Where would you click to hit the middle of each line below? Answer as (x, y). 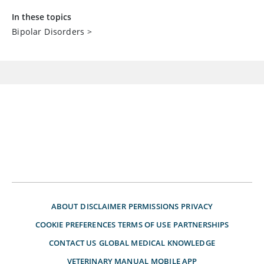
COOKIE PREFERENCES (75, 225)
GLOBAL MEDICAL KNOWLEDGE (157, 243)
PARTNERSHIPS (201, 225)
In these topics (42, 17)
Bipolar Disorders (48, 32)
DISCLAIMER (103, 206)
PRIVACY (197, 206)
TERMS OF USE (144, 225)
